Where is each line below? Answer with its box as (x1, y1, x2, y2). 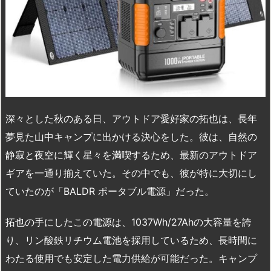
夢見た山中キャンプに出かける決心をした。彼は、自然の (5, 130, 257, 143)
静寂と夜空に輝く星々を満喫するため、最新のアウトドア (5, 148, 257, 161)
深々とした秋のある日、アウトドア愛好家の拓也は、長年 (5, 112, 257, 125)
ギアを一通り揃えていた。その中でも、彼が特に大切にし (5, 166, 257, 179)
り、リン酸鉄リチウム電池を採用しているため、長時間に (5, 233, 257, 246)
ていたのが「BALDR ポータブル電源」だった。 (5, 184, 214, 197)
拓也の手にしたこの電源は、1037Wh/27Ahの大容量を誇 (5, 215, 252, 228)
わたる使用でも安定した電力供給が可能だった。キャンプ (5, 252, 257, 264)
